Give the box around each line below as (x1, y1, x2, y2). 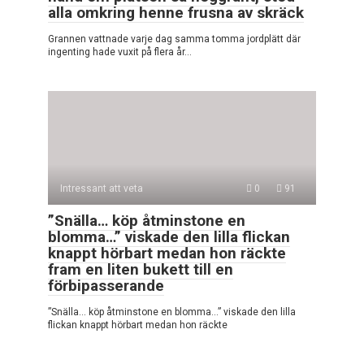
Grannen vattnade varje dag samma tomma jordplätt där (48, 32, 301, 45)
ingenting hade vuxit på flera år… (48, 45, 192, 58)
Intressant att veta (60, 182, 143, 194)
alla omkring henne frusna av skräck (48, 2, 304, 22)
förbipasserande (48, 275, 164, 295)
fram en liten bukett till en (48, 259, 233, 279)
